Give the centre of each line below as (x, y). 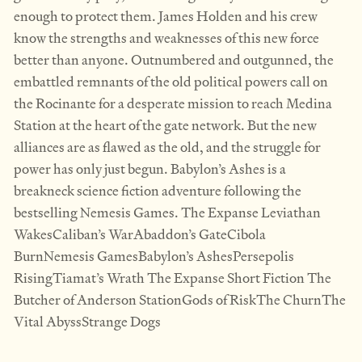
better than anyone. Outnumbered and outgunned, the (174, 59)
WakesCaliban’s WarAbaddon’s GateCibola (140, 234)
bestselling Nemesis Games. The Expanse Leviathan (167, 212)
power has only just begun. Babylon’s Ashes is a (150, 168)
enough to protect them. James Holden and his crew (166, 16)
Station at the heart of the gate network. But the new (165, 125)
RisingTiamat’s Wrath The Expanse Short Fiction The (173, 278)
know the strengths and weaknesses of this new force (166, 38)
